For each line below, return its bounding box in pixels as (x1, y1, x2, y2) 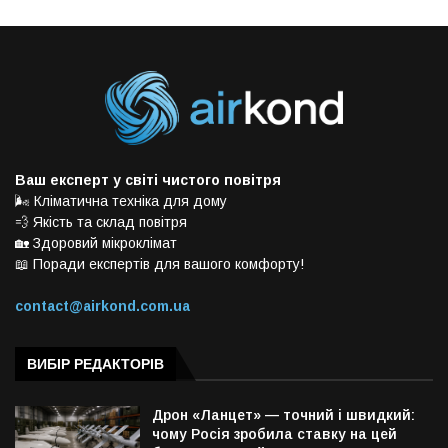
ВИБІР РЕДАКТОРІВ (27, 356, 164, 373)
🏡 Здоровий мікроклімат (15, 235, 177, 252)
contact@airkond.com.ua (15, 298, 190, 315)
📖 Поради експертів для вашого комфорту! (15, 256, 304, 273)
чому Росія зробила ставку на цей (152, 426, 398, 443)
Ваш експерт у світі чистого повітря (15, 172, 281, 189)
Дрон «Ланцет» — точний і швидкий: (152, 407, 416, 424)
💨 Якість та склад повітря (15, 214, 187, 231)
